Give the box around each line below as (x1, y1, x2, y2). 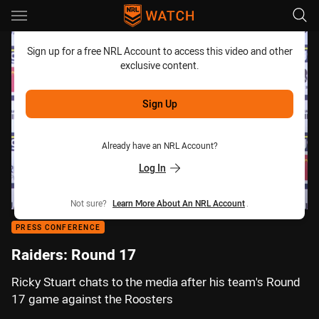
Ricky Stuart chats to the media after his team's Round (11, 274, 300, 290)
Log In (139, 161, 166, 174)
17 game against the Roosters (11, 291, 173, 307)
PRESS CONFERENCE (16, 223, 100, 232)
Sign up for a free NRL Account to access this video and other (26, 44, 293, 58)
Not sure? (70, 197, 111, 209)
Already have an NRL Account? (101, 140, 218, 151)
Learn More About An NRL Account (113, 197, 245, 209)
